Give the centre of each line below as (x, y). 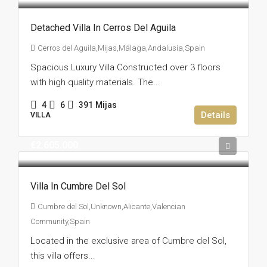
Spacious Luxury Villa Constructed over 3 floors (125, 68)
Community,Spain (60, 222)
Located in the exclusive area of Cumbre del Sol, (128, 241)
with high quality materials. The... (95, 83)
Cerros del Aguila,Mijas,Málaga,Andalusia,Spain (121, 48)
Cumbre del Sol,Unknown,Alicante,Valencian (111, 207)
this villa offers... (63, 256)
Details (215, 115)
